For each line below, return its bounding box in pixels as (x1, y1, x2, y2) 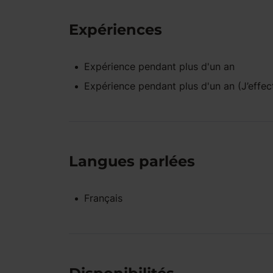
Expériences (68, 21, 162, 38)
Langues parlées (68, 152, 195, 170)
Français (83, 192, 122, 204)
